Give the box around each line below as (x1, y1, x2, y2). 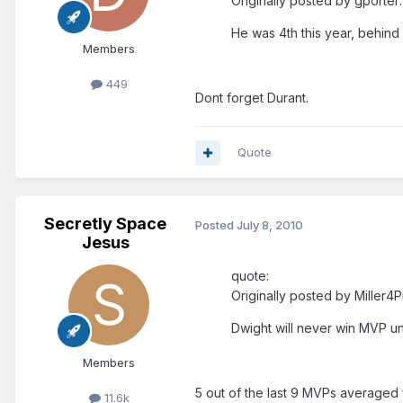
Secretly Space (44, 214, 166, 234)
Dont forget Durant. (195, 90, 309, 106)
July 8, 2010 (237, 217, 303, 232)
